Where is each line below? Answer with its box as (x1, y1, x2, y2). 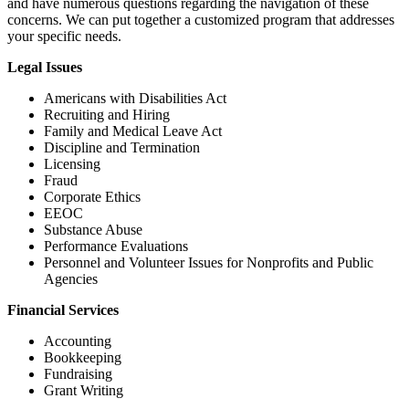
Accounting (44, 332, 111, 349)
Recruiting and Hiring (44, 106, 170, 122)
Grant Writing (44, 382, 123, 398)
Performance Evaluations (44, 237, 188, 254)
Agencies (44, 270, 98, 287)
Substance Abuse (44, 221, 142, 237)
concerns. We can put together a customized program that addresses (7, 11, 394, 27)
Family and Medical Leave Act (44, 122, 222, 139)
